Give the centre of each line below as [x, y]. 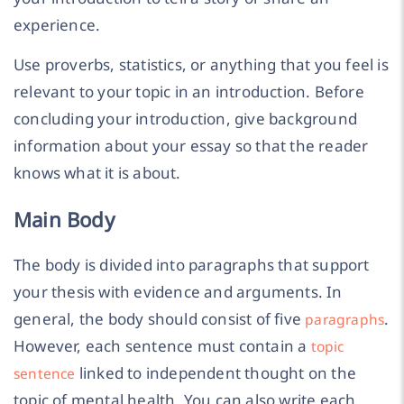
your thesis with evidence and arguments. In [178, 291]
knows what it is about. [97, 173]
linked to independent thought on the [216, 372]
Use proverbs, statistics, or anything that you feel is [201, 65]
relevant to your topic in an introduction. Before [189, 92]
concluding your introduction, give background [186, 119]
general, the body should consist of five [160, 318]
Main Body [64, 219]
